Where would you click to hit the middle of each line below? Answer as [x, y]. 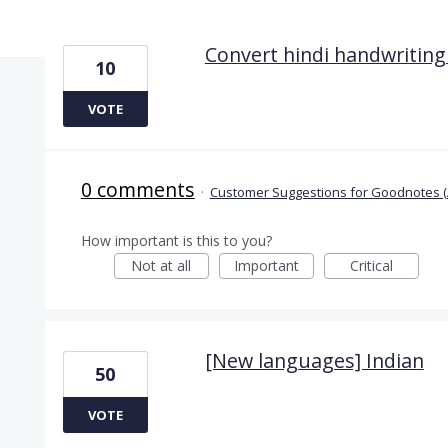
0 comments [137, 189]
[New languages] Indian [314, 360]
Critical [371, 265]
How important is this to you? [176, 240]
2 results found [100, 25]
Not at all [161, 265]
